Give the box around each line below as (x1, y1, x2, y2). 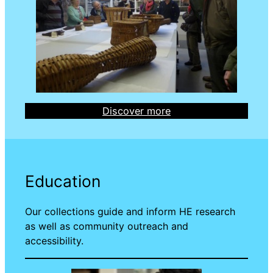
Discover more (102, 105, 171, 118)
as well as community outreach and (24, 220, 188, 233)
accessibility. (24, 235, 83, 247)
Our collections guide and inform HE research (24, 205, 235, 218)
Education (24, 171, 101, 191)
